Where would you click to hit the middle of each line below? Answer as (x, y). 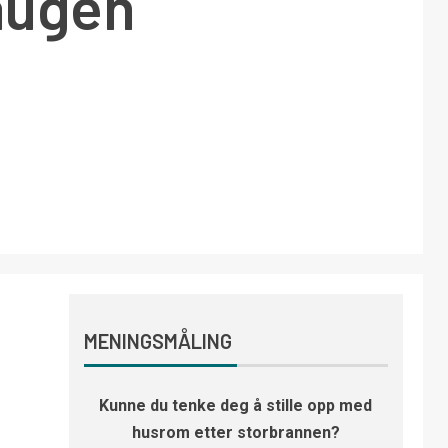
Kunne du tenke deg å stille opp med (236, 406)
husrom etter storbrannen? (235, 433)
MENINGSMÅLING (157, 341)
